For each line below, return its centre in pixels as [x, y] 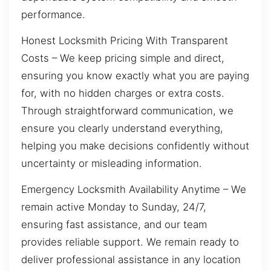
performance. [53, 14]
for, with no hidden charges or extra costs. [123, 93]
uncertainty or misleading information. [112, 163]
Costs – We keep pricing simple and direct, [123, 58]
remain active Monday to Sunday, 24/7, [114, 207]
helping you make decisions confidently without [135, 145]
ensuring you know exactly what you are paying [135, 75]
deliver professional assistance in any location [131, 260]
